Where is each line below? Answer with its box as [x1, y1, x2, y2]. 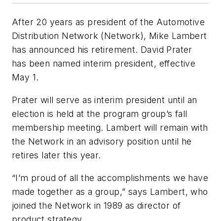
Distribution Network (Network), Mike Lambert [12, 31, 207, 41]
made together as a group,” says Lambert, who [12, 186, 208, 197]
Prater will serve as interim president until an [12, 94, 197, 105]
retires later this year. [12, 149, 101, 160]
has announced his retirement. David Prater [12, 44, 192, 55]
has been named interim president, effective [12, 58, 196, 69]
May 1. [12, 72, 39, 83]
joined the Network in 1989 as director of [12, 200, 181, 211]
